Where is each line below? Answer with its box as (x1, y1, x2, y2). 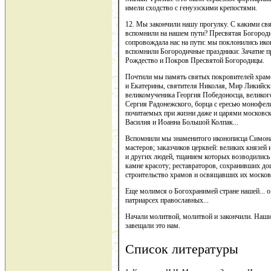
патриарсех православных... (125, 195, 209, 204)
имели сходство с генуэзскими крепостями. (125, 3, 257, 12)
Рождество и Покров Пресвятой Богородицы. (125, 56, 264, 65)
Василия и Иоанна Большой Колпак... (125, 117, 238, 126)
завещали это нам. (125, 221, 180, 230)
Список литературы (125, 241, 238, 256)
